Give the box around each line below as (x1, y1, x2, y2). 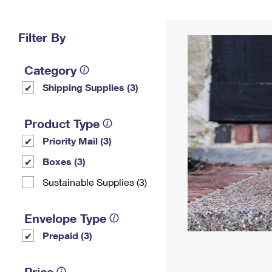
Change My (175, 11, 222, 21)
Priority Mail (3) (42, 135, 112, 146)
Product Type (24, 116, 100, 131)
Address (181, 21, 216, 31)
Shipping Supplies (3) (42, 81, 138, 93)
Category (24, 63, 76, 77)
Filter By (18, 30, 66, 44)
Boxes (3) (42, 155, 86, 167)
